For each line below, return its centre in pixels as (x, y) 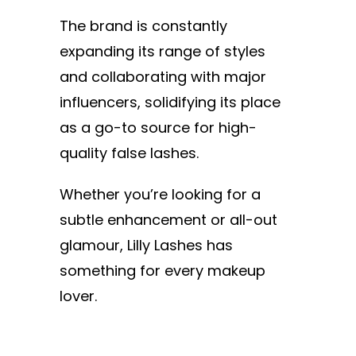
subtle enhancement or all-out (168, 220)
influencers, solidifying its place (170, 103)
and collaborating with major (163, 77)
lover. (78, 296)
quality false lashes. (131, 153)
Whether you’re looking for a (160, 195)
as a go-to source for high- (158, 128)
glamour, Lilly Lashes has (146, 246)
